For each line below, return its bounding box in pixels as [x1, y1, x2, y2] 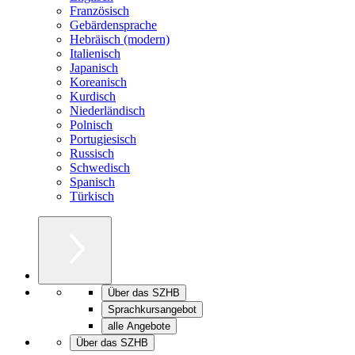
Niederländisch [70, 103, 145, 117]
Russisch [70, 146, 114, 160]
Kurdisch [70, 89, 116, 103]
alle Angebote [108, 319, 170, 332]
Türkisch [70, 189, 114, 203]
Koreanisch [70, 74, 127, 89]
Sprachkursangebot [108, 303, 197, 315]
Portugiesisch [70, 132, 136, 146]
